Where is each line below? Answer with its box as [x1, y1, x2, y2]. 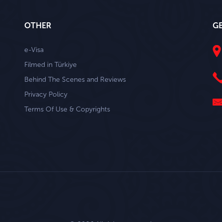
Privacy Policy [24, 90, 67, 99]
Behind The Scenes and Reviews [24, 75, 126, 84]
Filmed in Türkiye [24, 60, 77, 69]
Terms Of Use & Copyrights [24, 105, 110, 113]
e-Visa [24, 45, 44, 54]
